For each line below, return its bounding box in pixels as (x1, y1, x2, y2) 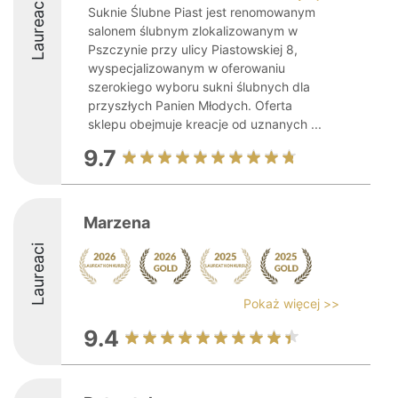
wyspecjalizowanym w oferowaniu (88, 60, 285, 76)
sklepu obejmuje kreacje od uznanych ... (88, 116, 322, 131)
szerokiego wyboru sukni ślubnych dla (88, 79, 310, 94)
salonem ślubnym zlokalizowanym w (88, 23, 298, 38)
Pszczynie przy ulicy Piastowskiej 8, (88, 42, 298, 57)
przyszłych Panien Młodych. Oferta (88, 98, 292, 113)
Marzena (84, 213, 150, 232)
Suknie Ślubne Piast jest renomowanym (88, 4, 315, 20)
